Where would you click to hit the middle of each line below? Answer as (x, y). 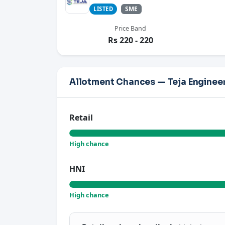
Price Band (130, 29)
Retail (81, 118)
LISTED (103, 9)
